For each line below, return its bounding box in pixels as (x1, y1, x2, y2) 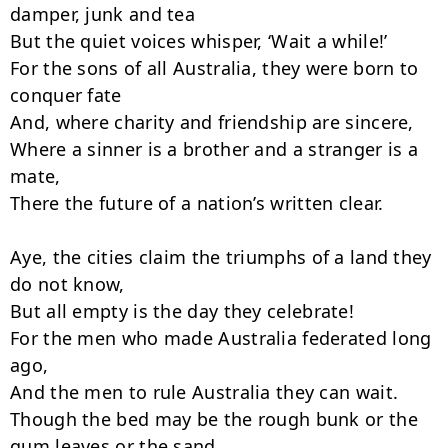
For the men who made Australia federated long (10, 326, 432, 350)
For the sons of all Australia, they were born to (10, 56, 419, 80)
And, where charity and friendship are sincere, (10, 110, 414, 134)
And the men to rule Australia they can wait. (10, 380, 399, 404)
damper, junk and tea (10, 2, 196, 26)
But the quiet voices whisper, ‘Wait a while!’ (10, 29, 388, 53)
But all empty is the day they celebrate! (10, 299, 354, 323)
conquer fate (10, 83, 122, 107)
